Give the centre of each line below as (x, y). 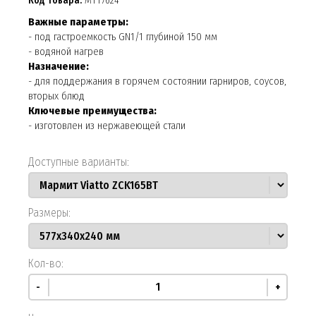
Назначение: (59, 66)
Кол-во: (46, 263)
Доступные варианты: (79, 162)
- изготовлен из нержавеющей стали (107, 125)
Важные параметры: (78, 22)
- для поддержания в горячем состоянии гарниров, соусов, (157, 81)
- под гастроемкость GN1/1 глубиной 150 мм (123, 36)
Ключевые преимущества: (92, 110)
